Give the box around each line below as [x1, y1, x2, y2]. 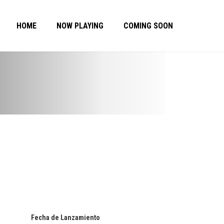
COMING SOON [123, 21, 173, 30]
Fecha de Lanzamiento [31, 213, 100, 221]
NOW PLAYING [56, 21, 103, 30]
